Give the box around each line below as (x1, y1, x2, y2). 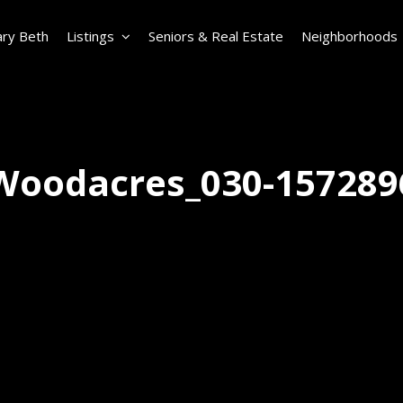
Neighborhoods (301, 27, 398, 45)
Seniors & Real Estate (148, 27, 283, 45)
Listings (67, 27, 114, 45)
